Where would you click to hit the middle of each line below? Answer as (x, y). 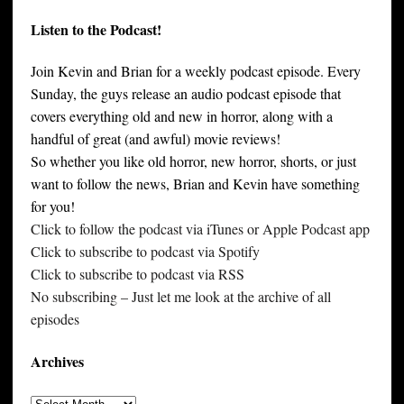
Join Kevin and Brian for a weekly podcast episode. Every (195, 71)
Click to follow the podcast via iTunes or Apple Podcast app (200, 229)
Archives (57, 361)
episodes (55, 319)
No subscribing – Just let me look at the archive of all (180, 297)
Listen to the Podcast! (96, 30)
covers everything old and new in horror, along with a (181, 116)
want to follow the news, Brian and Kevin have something (195, 184)
